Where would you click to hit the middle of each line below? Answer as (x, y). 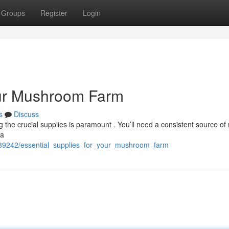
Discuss (26, 114)
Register (54, 13)
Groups (13, 13)
